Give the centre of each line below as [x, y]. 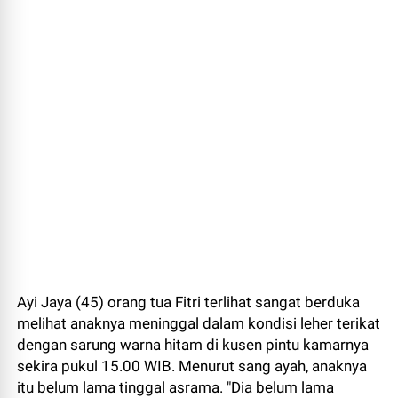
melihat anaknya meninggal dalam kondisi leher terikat [199, 324]
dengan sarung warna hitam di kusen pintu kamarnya [193, 345]
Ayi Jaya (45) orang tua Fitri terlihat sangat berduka [189, 302]
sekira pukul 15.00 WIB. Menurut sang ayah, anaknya [192, 366]
